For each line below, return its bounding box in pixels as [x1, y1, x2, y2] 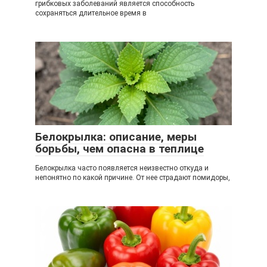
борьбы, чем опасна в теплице [35, 142, 204, 156]
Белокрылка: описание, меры [35, 130, 197, 144]
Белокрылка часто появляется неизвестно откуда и [35, 164, 209, 172]
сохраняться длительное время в [35, 9, 147, 17]
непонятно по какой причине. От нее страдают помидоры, [35, 173, 230, 182]
